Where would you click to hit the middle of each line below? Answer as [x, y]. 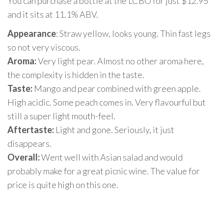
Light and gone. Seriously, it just [114, 130]
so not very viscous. [44, 47]
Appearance [32, 34]
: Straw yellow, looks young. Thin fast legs [133, 34]
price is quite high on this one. [63, 185]
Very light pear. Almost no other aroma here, [120, 61]
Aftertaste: [31, 130]
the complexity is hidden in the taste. [76, 75]
